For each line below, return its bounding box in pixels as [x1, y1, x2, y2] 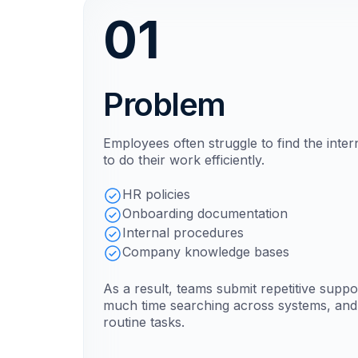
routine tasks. [103, 314, 185, 330]
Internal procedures [122, 225, 244, 241]
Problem [103, 85, 225, 124]
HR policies [122, 186, 190, 202]
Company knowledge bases [122, 244, 289, 260]
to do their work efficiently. [103, 152, 265, 168]
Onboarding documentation [122, 205, 288, 221]
